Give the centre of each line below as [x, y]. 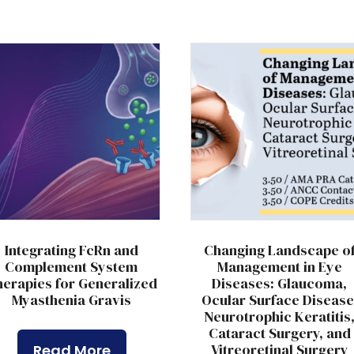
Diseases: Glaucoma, [280, 283]
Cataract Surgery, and [279, 333]
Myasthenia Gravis [71, 299]
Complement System [72, 266]
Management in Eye [279, 266]
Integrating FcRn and [71, 250]
